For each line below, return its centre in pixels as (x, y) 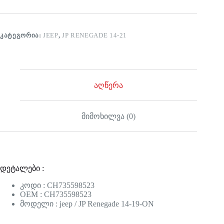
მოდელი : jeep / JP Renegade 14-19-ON (87, 204)
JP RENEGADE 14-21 (95, 35)
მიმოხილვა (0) (109, 116)
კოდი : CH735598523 (57, 185)
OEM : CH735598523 (56, 194)
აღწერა (109, 85)
